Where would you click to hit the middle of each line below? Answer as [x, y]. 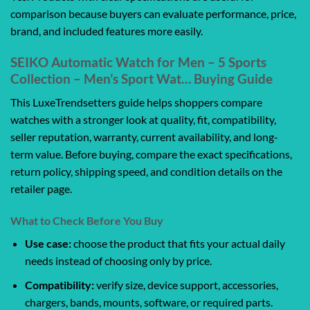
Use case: [48, 244]
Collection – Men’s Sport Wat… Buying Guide [142, 78]
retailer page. [41, 189]
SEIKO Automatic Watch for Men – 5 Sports [138, 62]
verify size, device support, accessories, [186, 284]
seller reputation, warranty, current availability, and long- [144, 137]
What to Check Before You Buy [87, 221]
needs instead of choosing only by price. [118, 261]
